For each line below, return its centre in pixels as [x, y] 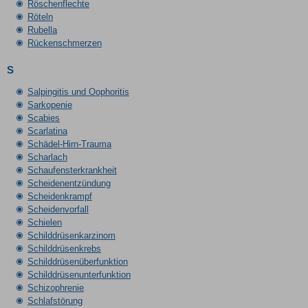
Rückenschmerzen [64, 43]
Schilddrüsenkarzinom [71, 235]
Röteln [40, 17]
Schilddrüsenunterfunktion [79, 275]
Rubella [42, 30]
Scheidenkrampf [59, 196]
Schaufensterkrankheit [72, 170]
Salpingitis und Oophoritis [78, 92]
